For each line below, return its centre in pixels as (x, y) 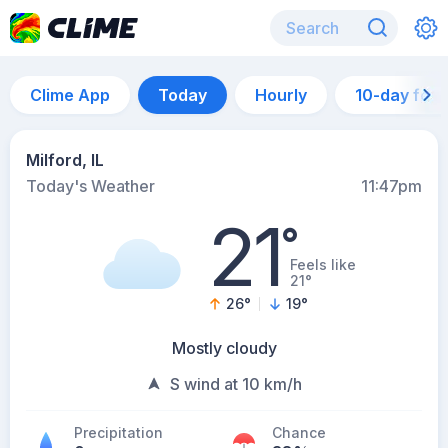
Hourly (281, 95)
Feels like (322, 264)
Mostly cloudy (224, 348)
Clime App (70, 95)
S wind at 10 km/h (236, 384)
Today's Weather (90, 186)
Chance (299, 432)
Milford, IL (65, 160)
